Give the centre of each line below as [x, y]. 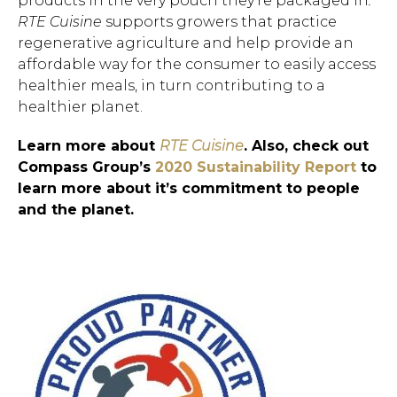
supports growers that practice [219, 22]
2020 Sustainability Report [256, 167]
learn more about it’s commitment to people [189, 188]
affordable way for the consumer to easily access [197, 64]
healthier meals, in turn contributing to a [171, 86]
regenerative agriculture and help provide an [186, 43]
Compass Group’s [86, 167]
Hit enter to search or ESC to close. [211, 144]
